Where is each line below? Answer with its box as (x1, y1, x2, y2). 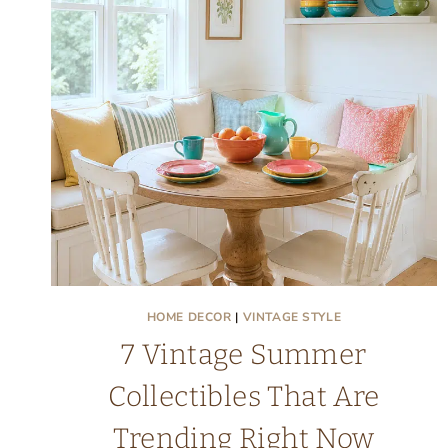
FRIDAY (283, 35, 346, 57)
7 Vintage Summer (121, 338, 367, 371)
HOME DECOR (146, 309, 232, 325)
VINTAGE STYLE (242, 309, 342, 325)
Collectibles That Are (108, 380, 380, 413)
